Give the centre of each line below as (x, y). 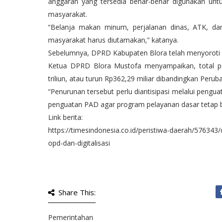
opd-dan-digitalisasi (79, 143)
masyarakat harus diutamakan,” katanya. (113, 40)
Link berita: (65, 117)
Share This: (77, 192)
